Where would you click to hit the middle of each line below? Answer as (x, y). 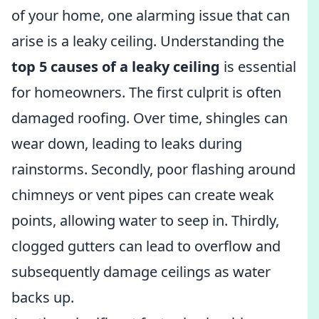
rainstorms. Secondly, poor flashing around (153, 169)
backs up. (43, 297)
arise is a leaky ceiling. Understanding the (148, 41)
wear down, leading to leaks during (127, 143)
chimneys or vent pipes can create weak (143, 195)
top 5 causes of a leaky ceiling (116, 67)
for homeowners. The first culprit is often (146, 92)
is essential (258, 67)
